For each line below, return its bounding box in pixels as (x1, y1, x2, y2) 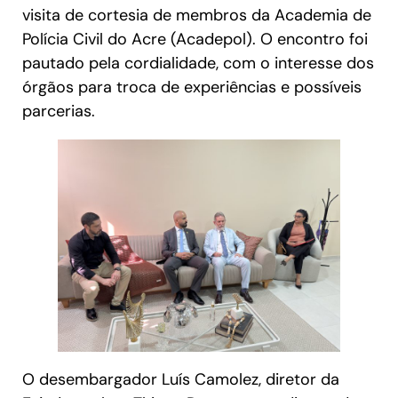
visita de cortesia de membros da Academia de (22, 4, 371, 27)
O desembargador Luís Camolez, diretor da (22, 369, 339, 391)
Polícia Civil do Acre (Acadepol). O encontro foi (22, 28, 368, 51)
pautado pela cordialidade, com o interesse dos (22, 52, 374, 75)
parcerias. (22, 100, 95, 123)
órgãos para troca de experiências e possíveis (22, 76, 362, 99)
